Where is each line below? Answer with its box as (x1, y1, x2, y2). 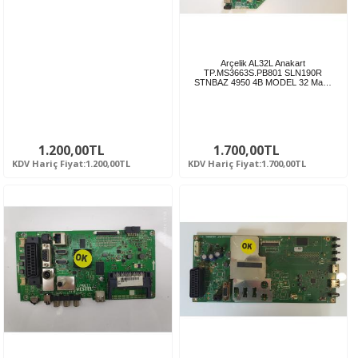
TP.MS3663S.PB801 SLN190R (204, 68, 323, 78)
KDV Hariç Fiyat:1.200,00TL (12, 157, 130, 170)
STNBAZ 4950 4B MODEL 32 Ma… (194, 78, 332, 88)
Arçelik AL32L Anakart (221, 58, 306, 69)
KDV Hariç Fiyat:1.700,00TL (187, 157, 306, 170)
